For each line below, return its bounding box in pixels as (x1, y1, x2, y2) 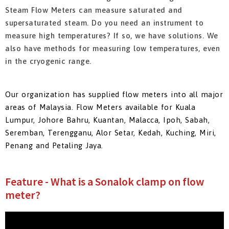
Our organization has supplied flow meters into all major (5, 90, 223, 99)
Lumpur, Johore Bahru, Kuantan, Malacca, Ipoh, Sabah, (5, 116, 210, 125)
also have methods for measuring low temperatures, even (5, 44, 220, 53)
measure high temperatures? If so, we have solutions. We (5, 31, 218, 40)
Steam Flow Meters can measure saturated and (5, 6, 182, 15)
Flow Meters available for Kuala (76, 103, 195, 112)
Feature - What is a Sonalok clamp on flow (5, 174, 204, 189)
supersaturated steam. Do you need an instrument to (5, 18, 203, 28)
